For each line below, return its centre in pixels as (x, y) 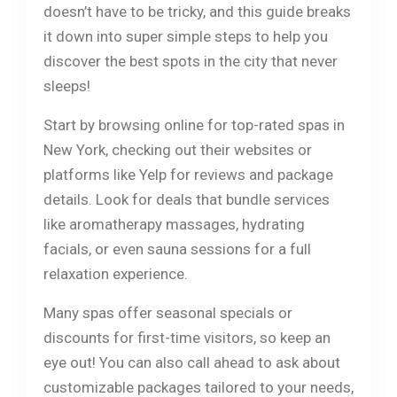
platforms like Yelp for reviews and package (188, 174)
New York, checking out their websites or (177, 149)
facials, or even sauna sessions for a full (177, 249)
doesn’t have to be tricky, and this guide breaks (197, 11)
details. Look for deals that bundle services (186, 199)
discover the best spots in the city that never (190, 61)
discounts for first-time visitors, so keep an (187, 337)
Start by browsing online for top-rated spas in (194, 125)
